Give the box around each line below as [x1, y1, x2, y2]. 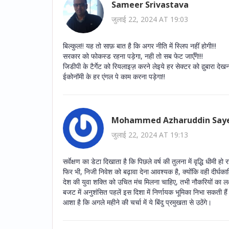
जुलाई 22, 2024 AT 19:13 [111, 130, 188, 140]
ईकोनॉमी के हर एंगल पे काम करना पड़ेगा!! [63, 71, 165, 81]
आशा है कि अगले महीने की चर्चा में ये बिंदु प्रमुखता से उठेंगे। [63, 197, 212, 207]
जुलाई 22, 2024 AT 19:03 [111, 14, 188, 25]
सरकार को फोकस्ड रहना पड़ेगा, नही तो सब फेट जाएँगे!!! [63, 51, 203, 61]
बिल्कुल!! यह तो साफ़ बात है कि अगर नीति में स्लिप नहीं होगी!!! [63, 40, 216, 51]
